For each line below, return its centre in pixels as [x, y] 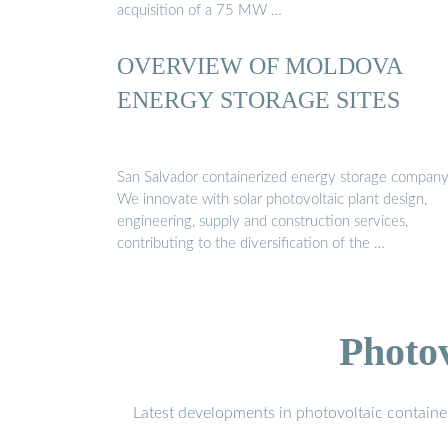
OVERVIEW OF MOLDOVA [260, 66]
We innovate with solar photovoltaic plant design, [272, 199]
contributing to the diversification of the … [251, 243]
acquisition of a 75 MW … [199, 11]
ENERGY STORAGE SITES [258, 100]
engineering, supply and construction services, [262, 221]
